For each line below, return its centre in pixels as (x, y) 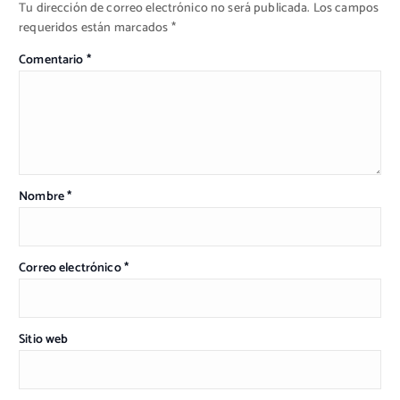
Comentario (53, 61)
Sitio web (44, 339)
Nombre (43, 196)
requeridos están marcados (95, 29)
